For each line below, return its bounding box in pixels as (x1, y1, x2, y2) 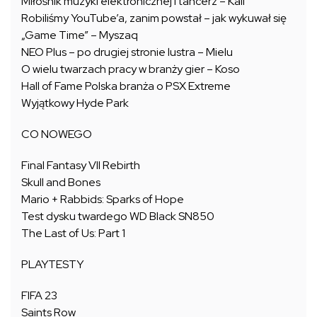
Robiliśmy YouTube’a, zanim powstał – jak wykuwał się (21, 10, 287, 25)
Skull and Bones (21, 174, 100, 190)
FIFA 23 (21, 287, 57, 303)
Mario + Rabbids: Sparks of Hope (21, 191, 184, 207)
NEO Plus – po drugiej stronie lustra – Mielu (21, 44, 233, 59)
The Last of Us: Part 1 (21, 225, 125, 241)
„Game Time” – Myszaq (21, 27, 138, 42)
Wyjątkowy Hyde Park (21, 95, 129, 110)
